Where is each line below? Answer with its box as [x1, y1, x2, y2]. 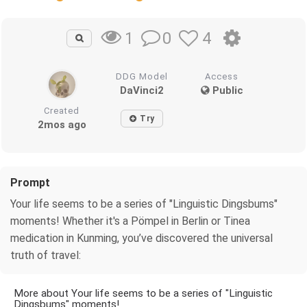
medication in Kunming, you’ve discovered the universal [10, 231, 273, 245]
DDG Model [116, 71, 169, 82]
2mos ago [37, 118, 86, 131]
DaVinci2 [120, 84, 164, 97]
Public [209, 84, 243, 97]
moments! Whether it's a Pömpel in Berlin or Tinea [10, 214, 250, 228]
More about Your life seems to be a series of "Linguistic [14, 286, 273, 299]
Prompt [10, 175, 50, 189]
